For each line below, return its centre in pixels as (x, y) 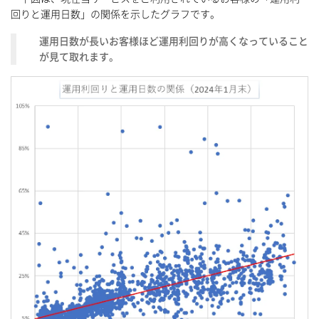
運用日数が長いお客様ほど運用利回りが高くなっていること (174, 41)
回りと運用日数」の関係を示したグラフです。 (115, 14)
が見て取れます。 (79, 57)
